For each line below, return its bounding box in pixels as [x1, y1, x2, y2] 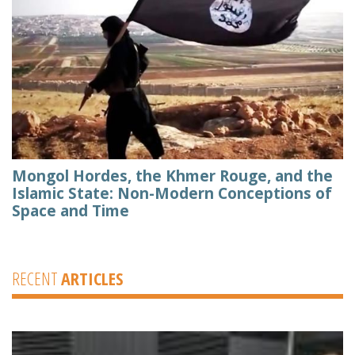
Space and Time [12, 200, 129, 222]
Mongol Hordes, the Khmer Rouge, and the [12, 166, 333, 187]
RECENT [12, 266, 61, 291]
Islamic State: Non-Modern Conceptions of [12, 183, 332, 204]
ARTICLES [61, 266, 123, 291]
